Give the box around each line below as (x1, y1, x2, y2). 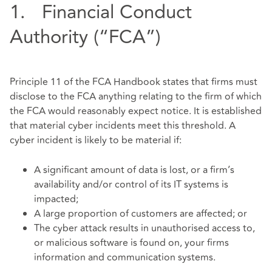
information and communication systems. (34, 250, 218, 265)
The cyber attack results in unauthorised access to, (34, 221, 255, 236)
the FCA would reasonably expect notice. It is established (10, 103, 262, 118)
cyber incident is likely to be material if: (10, 132, 182, 148)
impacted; (34, 192, 78, 207)
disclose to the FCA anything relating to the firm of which (10, 89, 262, 104)
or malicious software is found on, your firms (34, 236, 229, 251)
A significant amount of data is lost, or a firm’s (34, 163, 234, 178)
